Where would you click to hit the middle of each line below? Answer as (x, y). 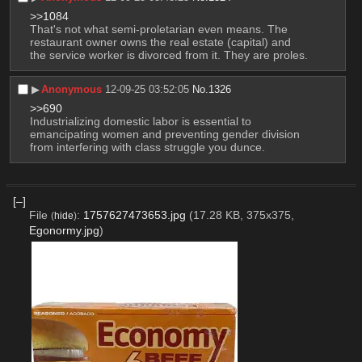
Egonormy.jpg (64, 230)
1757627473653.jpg (134, 215)
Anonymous (72, 90)
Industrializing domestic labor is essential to (140, 122)
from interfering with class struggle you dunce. (147, 147)
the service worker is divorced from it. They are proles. (168, 55)
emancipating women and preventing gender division (164, 135)
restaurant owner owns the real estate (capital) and (160, 42)
